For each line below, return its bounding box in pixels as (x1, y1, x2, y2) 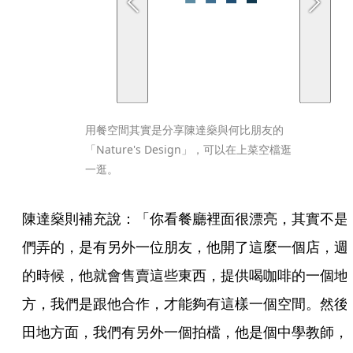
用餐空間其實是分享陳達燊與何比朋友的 (85, 121, 284, 137)
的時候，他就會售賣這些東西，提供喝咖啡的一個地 (22, 265, 348, 284)
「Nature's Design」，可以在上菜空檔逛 (85, 141, 292, 157)
